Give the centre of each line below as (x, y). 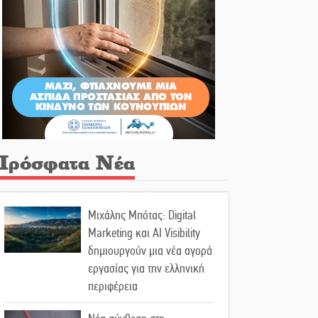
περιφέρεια (113, 286)
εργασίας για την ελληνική (146, 269)
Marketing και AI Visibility (144, 233)
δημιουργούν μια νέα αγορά (150, 251)
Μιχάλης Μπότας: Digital (142, 215)
